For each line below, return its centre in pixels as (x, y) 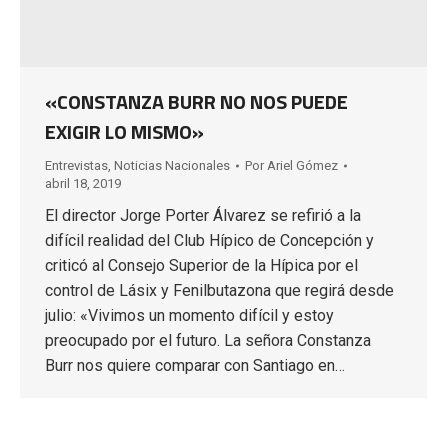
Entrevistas (76, 166)
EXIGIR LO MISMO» (124, 132)
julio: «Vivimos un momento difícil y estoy (189, 316)
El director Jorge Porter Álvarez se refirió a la (203, 216)
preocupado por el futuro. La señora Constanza (208, 341)
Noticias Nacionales (172, 166)
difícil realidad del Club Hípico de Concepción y (209, 241)
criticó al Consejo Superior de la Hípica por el (201, 266)
